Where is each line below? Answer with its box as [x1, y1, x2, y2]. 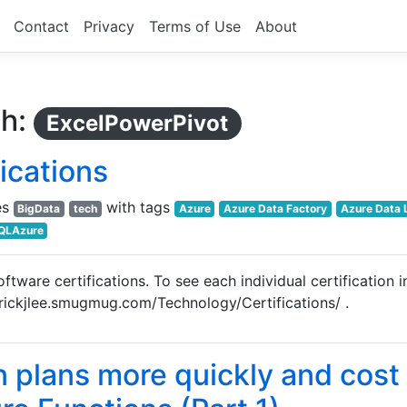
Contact [14, 16, 69, 35]
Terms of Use [149, 16, 241, 35]
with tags [101, 198, 174, 217]
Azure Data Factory [223, 202, 328, 216]
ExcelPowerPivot [46, 110, 229, 137]
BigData [17, 202, 61, 216]
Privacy [84, 16, 134, 35]
